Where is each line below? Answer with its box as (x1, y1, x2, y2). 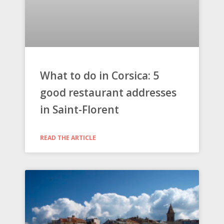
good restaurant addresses (40, 85, 176, 100)
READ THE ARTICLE (40, 133, 96, 142)
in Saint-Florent (40, 102, 119, 117)
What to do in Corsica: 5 (40, 68, 159, 83)
